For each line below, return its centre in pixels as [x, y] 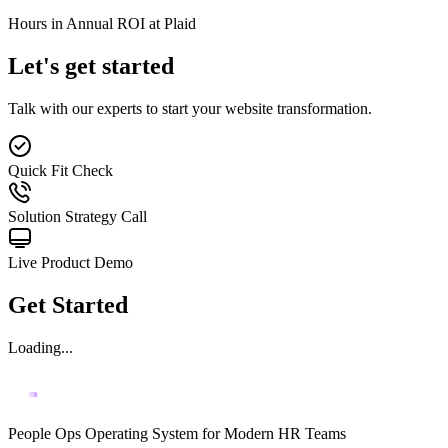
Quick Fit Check [60, 171]
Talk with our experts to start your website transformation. [190, 109]
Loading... [40, 347]
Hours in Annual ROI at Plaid [102, 24]
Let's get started [91, 66]
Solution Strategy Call [77, 217]
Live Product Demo [70, 263]
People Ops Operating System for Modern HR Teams [177, 433]
